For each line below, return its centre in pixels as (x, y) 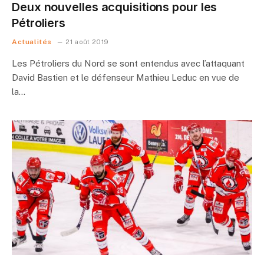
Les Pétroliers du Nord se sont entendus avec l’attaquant (128, 63)
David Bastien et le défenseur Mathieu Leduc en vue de (126, 77)
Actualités (32, 42)
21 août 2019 (87, 42)
